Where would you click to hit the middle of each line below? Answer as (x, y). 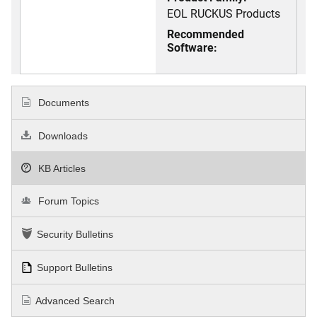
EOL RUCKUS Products (224, 13)
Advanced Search (75, 300)
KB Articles (61, 168)
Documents (63, 103)
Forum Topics (68, 201)
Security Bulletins (75, 235)
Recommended (206, 34)
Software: (192, 47)
